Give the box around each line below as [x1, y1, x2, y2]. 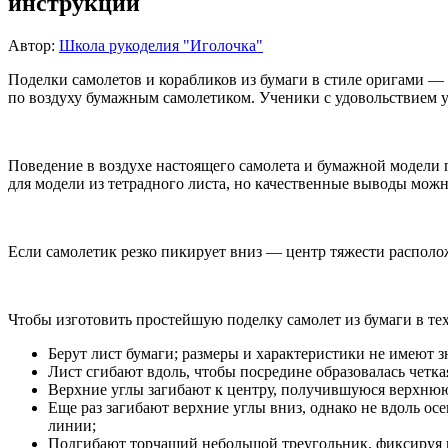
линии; [48, 416, 96, 434]
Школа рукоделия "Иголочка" [59, 36, 263, 54]
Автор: [8, 36, 59, 54]
